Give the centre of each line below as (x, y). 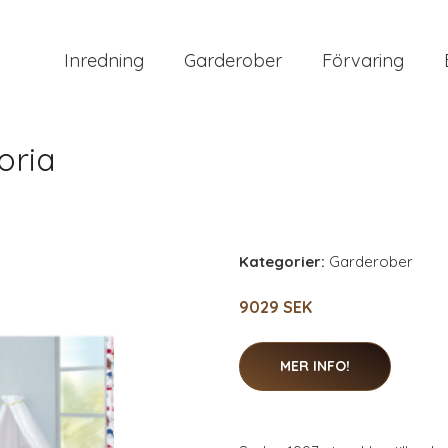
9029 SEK (275, 307)
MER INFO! (315, 366)
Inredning (104, 60)
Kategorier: (282, 261)
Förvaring (363, 60)
